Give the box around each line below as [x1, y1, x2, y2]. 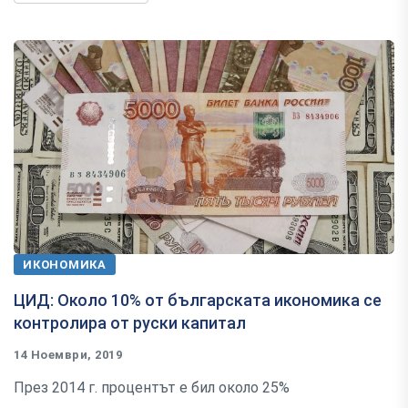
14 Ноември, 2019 [14, 347, 123, 362]
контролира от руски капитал [14, 312, 246, 332]
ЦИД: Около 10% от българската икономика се [14, 290, 382, 310]
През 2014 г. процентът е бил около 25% [14, 378, 290, 396]
